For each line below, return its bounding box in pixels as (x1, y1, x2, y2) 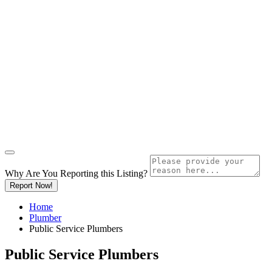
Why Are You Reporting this (5, 168, 117, 178)
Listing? (117, 168, 148, 178)
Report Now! (10, 180, 53, 190)
